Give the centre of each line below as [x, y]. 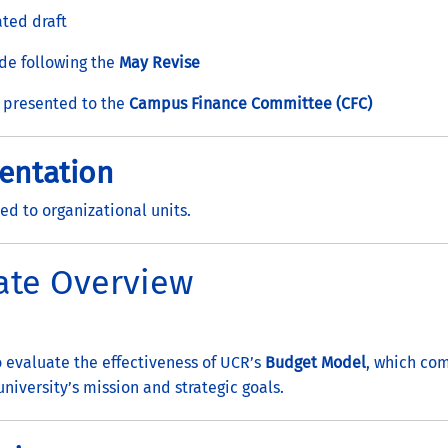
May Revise [159, 62]
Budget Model [315, 362]
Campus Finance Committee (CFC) [250, 103]
